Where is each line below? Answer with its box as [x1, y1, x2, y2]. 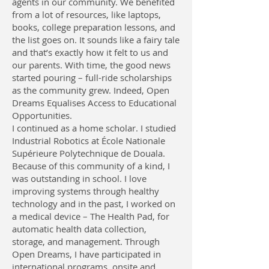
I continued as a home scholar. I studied [12, 122, 176, 134]
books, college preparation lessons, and [12, 21, 175, 33]
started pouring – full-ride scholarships [12, 71, 172, 83]
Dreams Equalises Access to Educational [12, 97, 177, 109]
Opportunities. [12, 109, 72, 121]
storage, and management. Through [12, 235, 160, 247]
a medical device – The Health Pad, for [12, 210, 169, 222]
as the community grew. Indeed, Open [12, 84, 169, 96]
